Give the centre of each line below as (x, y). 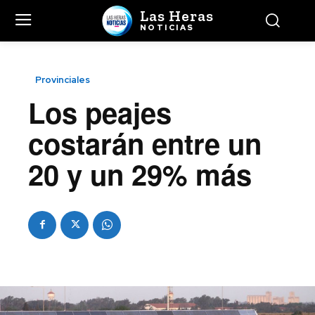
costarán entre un (145, 143)
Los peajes (100, 112)
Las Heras (176, 15)
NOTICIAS (167, 27)
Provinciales (63, 79)
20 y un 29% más (140, 174)
